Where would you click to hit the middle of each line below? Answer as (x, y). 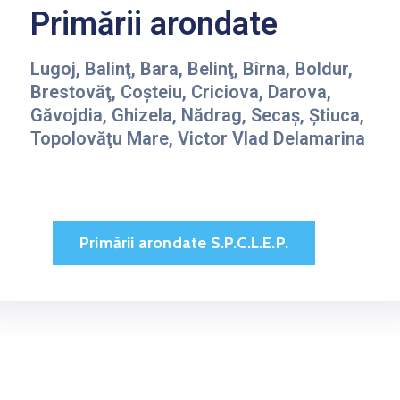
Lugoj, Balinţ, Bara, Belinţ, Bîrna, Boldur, (192, 69)
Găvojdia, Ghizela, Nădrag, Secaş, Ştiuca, (197, 115)
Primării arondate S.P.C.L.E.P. (184, 243)
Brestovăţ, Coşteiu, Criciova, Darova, (181, 92)
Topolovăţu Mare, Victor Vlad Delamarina (198, 138)
